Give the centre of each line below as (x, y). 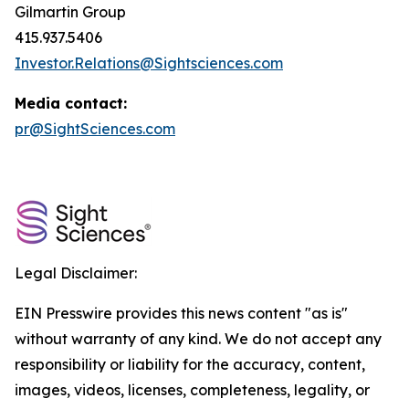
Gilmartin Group (70, 12)
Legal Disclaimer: (76, 273)
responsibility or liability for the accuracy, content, (190, 364)
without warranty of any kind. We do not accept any (198, 339)
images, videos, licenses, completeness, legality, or (192, 390)
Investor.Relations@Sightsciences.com (149, 63)
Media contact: (71, 103)
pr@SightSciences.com (95, 129)
